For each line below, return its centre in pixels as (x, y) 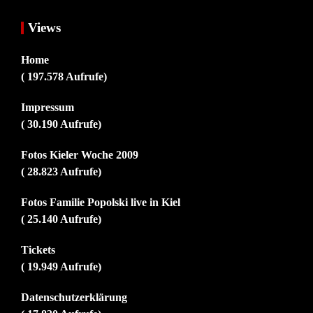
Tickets (38, 250)
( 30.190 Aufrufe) (61, 124)
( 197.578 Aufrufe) (64, 77)
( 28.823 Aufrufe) (61, 172)
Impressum (48, 108)
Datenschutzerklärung (74, 298)
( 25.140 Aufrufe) (61, 219)
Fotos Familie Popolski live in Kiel (101, 203)
